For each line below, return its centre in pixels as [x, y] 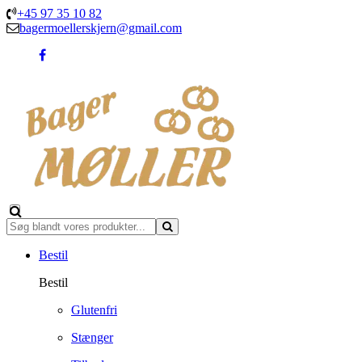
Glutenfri [94, 310]
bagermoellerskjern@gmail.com [101, 28]
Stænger [92, 337]
